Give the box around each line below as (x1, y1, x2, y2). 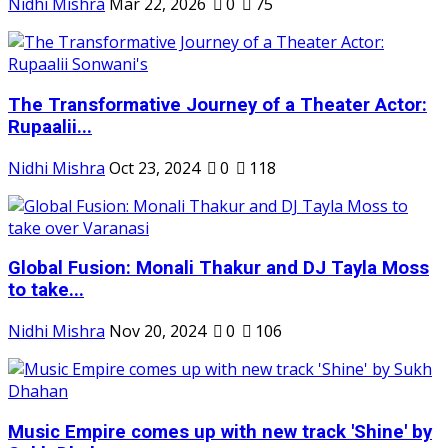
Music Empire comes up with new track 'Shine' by (8, 420, 432, 443)
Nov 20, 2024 (109, 319, 206, 342)
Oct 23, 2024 (109, 156, 200, 179)
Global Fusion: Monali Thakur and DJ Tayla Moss (8, 257, 429, 280)
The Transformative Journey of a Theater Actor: (8, 93, 427, 116)
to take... (8, 279, 84, 302)
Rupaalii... (8, 115, 92, 138)
